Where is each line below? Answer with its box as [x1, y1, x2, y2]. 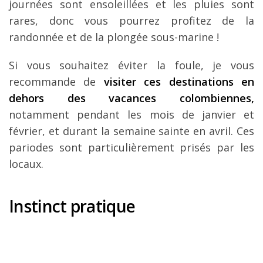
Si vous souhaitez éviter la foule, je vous [9, 58, 254, 73]
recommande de [9, 75, 104, 89]
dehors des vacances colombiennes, [9, 91, 254, 106]
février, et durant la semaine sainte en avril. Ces [9, 124, 254, 139]
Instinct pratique [9, 195, 136, 218]
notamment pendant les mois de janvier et [9, 107, 254, 122]
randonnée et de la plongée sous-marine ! [9, 30, 219, 45]
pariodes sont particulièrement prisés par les [9, 140, 254, 155]
